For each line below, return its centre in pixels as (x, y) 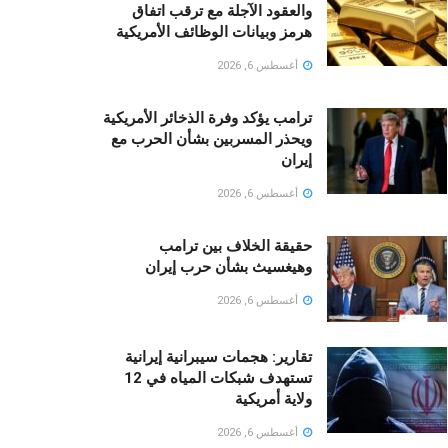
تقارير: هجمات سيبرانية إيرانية (218, 357)
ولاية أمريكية (273, 399)
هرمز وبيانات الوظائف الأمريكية (214, 32)
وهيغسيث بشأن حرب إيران (228, 267)
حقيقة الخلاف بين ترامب (235, 246)
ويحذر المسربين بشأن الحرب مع (211, 139)
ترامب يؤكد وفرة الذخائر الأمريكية (207, 118)
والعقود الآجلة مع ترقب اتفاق (222, 11)
